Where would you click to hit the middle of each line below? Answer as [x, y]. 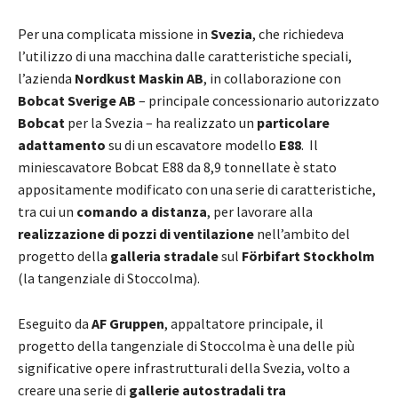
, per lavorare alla [260, 212]
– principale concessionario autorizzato [258, 101]
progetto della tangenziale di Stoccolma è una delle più [186, 346]
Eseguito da [53, 324]
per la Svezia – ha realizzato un [161, 123]
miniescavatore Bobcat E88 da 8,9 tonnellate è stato [177, 167]
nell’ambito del [303, 234]
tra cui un [47, 212]
